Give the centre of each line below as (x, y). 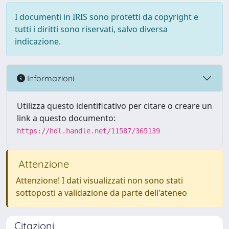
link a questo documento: (66, 118)
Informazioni (50, 78)
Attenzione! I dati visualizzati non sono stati (99, 180)
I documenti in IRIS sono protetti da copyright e (107, 17)
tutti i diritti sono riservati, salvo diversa (91, 29)
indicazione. (38, 41)
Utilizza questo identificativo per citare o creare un (114, 106)
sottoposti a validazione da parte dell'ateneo (101, 193)
